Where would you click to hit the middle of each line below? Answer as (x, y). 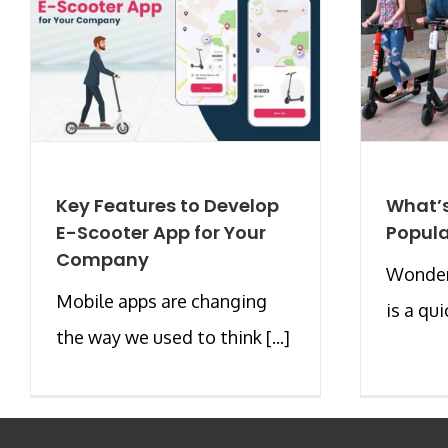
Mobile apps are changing (161, 300)
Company (102, 259)
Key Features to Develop (167, 205)
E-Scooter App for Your (161, 232)
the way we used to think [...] (173, 336)
